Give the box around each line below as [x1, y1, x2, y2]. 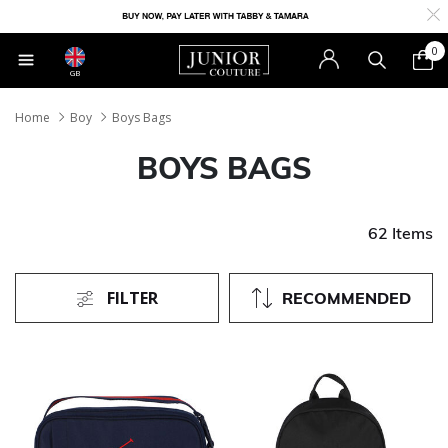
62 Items [368, 222, 433, 243]
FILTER [106, 287, 158, 310]
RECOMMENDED [281, 288, 411, 309]
